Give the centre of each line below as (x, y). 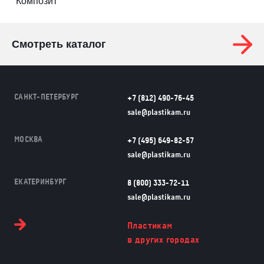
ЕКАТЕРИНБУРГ (41, 182)
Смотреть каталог (59, 44)
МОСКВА (29, 140)
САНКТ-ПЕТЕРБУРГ (47, 97)
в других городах (163, 240)
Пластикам (150, 226)
